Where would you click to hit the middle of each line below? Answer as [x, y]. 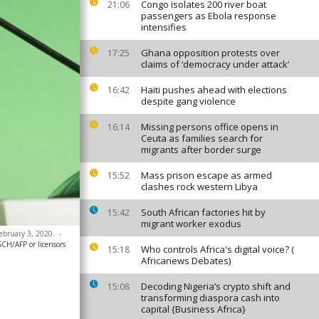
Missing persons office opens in [210, 127]
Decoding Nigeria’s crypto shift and [216, 286]
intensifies [164, 27]
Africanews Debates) [186, 261]
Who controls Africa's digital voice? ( [218, 249]
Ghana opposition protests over [210, 53]
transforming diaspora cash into [210, 298]
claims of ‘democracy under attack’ [215, 64]
